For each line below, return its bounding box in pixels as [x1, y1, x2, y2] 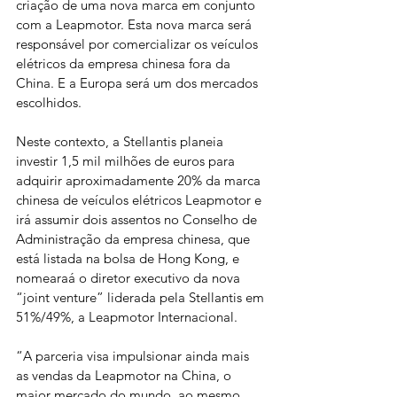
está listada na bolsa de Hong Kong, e [16, 250, 243, 268]
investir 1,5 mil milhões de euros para [16, 152, 238, 170]
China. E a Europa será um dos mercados [16, 74, 261, 92]
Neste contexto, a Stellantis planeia [16, 133, 227, 151]
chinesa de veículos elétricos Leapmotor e [16, 191, 265, 209]
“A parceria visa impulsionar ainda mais [16, 347, 253, 365]
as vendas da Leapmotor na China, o [16, 367, 235, 385]
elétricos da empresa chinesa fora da [16, 55, 234, 73]
